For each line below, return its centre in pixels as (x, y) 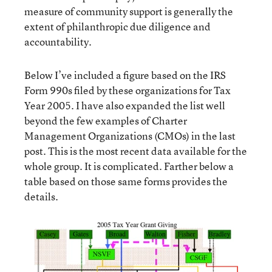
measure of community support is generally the (129, 11)
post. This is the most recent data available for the (136, 151)
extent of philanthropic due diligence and (117, 26)
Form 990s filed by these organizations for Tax (127, 90)
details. (41, 196)
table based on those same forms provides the (126, 181)
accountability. (58, 42)
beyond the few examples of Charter (106, 121)
